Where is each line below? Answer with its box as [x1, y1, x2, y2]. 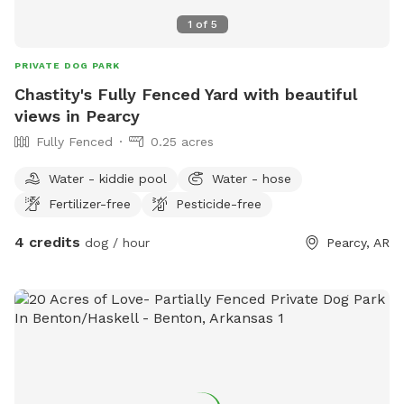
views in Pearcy [14, 106, 140, 125]
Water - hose [212, 170, 291, 186]
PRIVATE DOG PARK [14, 60, 120, 70]
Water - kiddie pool [49, 170, 167, 186]
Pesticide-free [176, 196, 262, 211]
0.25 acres [151, 133, 214, 149]
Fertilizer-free [49, 196, 131, 211]
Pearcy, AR [326, 234, 390, 250]
